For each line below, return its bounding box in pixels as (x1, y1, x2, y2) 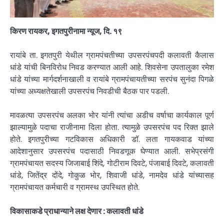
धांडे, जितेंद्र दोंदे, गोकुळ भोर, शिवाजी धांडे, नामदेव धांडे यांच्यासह (10, 169, 214, 181)
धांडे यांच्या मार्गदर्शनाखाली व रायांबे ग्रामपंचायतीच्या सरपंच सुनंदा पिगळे (10, 73, 214, 85)
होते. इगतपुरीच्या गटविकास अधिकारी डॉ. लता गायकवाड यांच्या (10, 133, 214, 145)
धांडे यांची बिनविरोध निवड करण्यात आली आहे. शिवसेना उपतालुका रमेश (10, 61, 214, 73)
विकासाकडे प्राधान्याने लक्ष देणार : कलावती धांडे (10, 205, 143, 217)
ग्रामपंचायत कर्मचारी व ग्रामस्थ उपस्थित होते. (10, 181, 139, 193)
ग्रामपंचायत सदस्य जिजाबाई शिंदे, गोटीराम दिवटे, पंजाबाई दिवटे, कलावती (10, 157, 214, 169)
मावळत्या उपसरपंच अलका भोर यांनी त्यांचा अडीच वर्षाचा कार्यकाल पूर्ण (10, 109, 214, 121)
